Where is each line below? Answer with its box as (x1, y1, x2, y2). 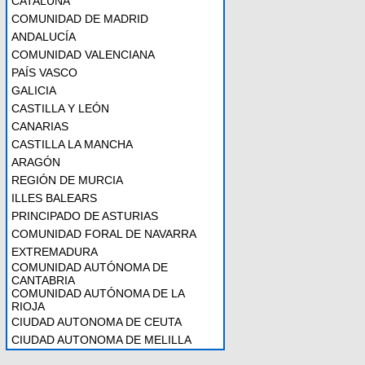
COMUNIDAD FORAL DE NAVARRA (11, 227, 196, 240)
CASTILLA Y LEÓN (11, 102, 109, 115)
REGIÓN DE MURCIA (11, 174, 123, 187)
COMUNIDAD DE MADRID (11, 12, 148, 25)
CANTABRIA (11, 274, 75, 287)
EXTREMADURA (11, 245, 98, 258)
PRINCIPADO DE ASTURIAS (11, 209, 158, 222)
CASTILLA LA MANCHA (11, 138, 133, 151)
